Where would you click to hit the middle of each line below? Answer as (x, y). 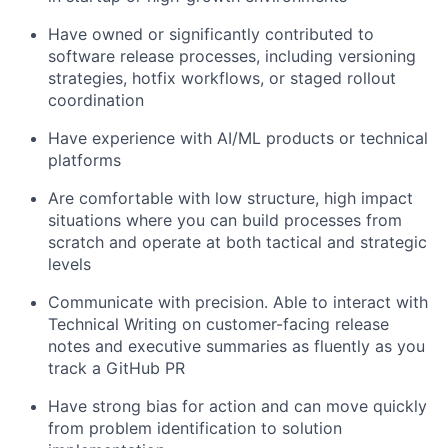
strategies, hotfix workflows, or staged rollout (222, 78)
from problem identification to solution (195, 428)
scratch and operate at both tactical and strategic (237, 242)
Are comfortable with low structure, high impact (230, 198)
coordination (96, 100)
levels (69, 264)
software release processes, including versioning (232, 56)
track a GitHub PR (116, 368)
